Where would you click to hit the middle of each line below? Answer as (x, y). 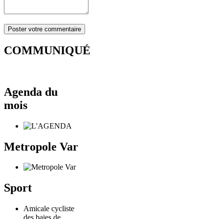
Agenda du (31, 92)
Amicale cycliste (49, 209)
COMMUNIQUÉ (47, 50)
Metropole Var (41, 146)
